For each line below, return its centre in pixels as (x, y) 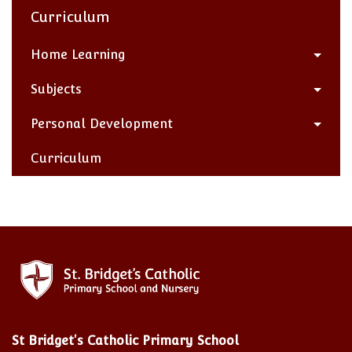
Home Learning (78, 55)
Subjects (56, 90)
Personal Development (102, 124)
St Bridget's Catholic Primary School (125, 341)
